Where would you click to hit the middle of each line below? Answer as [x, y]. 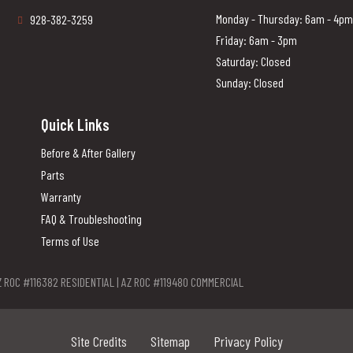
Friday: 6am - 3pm [256, 39]
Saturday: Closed [253, 61]
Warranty [61, 196]
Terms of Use [70, 240]
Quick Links [75, 124]
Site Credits [98, 341]
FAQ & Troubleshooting [91, 218]
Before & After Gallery [88, 152]
